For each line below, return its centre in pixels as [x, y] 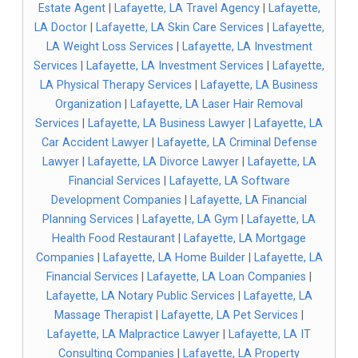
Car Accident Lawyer [95, 143]
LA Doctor [60, 28]
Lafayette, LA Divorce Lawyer [163, 162]
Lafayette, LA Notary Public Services [140, 296]
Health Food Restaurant [113, 239]
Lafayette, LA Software [229, 181]
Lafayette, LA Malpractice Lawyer [133, 334]
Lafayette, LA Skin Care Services [179, 28]
